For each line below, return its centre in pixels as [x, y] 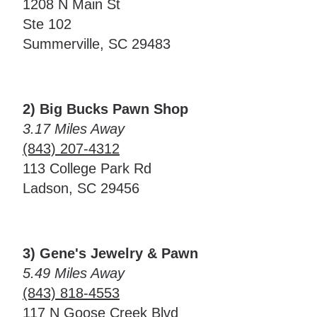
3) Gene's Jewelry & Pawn [110, 253]
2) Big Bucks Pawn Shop [105, 109]
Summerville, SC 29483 [97, 44]
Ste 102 [47, 24]
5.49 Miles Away [74, 273]
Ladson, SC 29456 [81, 188]
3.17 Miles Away [74, 129]
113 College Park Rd [87, 168]
